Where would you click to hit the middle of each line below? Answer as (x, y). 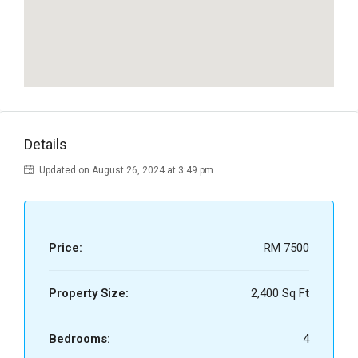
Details (46, 145)
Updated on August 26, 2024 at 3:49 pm (125, 171)
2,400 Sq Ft (280, 294)
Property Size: (89, 294)
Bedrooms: (80, 339)
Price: (66, 248)
